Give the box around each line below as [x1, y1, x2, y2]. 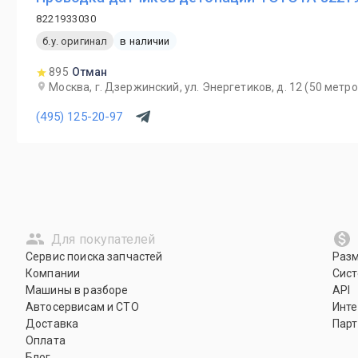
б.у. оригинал [42, 34, 108, 47]
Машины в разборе [26, 284, 129, 296]
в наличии [120, 34, 170, 47]
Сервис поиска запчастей [26, 250, 163, 263]
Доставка [26, 317, 79, 330]
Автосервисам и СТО [26, 300, 139, 313]
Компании [26, 267, 81, 280]
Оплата [26, 334, 66, 347]
